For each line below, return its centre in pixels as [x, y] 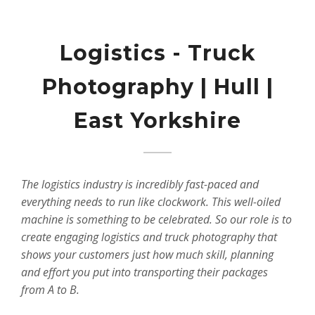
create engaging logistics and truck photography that [149, 237]
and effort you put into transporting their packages [144, 272]
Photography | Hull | [157, 87]
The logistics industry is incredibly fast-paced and [140, 185]
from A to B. [50, 290]
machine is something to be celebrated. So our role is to [156, 220]
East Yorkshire [157, 121]
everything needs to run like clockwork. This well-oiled [151, 202]
